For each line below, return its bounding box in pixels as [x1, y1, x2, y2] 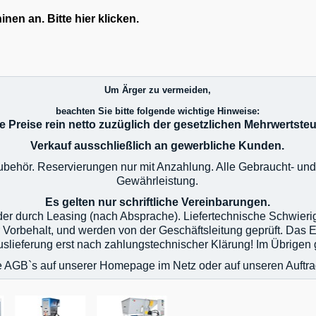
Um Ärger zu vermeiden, [104, 85, 211, 95]
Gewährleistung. [116, 175, 198, 187]
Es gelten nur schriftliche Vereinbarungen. [44, 196, 270, 208]
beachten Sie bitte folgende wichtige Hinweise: [55, 106, 260, 116]
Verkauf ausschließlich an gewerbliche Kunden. [30, 140, 284, 152]
